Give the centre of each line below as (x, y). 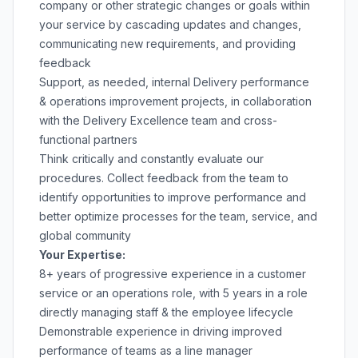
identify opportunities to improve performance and (173, 197)
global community (85, 235)
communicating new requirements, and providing (167, 44)
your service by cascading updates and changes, (170, 24)
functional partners (88, 139)
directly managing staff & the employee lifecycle (166, 312)
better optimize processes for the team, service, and (178, 216)
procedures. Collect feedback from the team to (164, 178)
